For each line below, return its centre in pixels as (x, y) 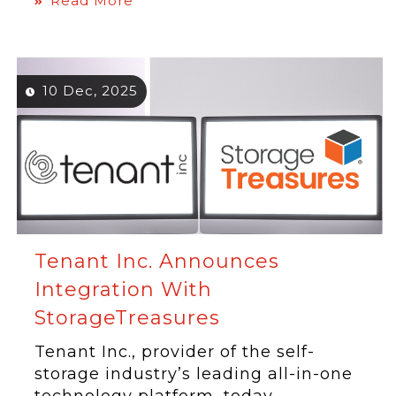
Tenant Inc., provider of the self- (175, 352)
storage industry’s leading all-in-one (194, 374)
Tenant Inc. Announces (157, 261)
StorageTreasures (128, 318)
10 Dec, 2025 (91, 91)
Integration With (124, 289)
